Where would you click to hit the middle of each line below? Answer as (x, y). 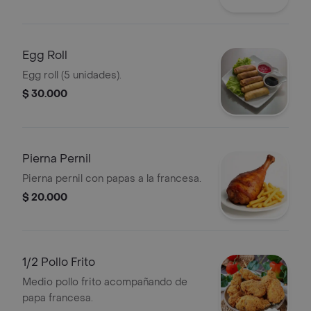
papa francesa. (58, 298)
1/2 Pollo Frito (59, 262)
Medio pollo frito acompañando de (105, 282)
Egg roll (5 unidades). (72, 75)
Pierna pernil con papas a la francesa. (112, 179)
